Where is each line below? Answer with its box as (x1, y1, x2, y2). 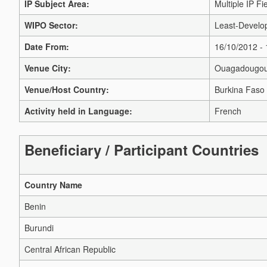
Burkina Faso (215, 83, 265, 95)
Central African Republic (24, 243, 116, 256)
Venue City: (24, 62, 71, 74)
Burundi (24, 222, 54, 234)
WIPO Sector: (24, 19, 78, 31)
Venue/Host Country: (24, 83, 109, 95)
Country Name (24, 179, 82, 191)
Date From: (24, 41, 69, 52)
